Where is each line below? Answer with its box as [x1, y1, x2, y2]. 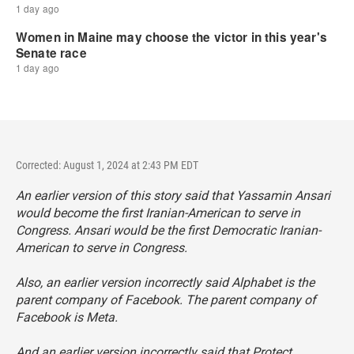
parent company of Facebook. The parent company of [16, 292, 316, 307]
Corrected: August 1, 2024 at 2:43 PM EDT [16, 159, 198, 171]
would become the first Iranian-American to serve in [16, 205, 300, 220]
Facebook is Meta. [16, 310, 118, 325]
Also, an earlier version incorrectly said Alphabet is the [16, 275, 314, 290]
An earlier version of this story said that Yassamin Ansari [16, 188, 330, 203]
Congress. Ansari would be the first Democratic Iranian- [16, 223, 321, 238]
